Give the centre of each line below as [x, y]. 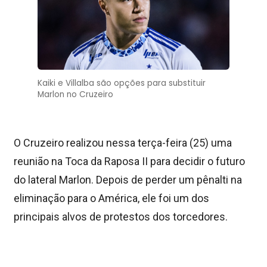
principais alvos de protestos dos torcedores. [121, 216]
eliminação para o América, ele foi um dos [111, 198]
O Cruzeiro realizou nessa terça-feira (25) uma [123, 142]
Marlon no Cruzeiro [75, 94]
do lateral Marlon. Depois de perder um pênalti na [128, 179]
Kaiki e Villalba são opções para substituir [122, 83]
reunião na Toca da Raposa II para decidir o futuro [129, 161]
